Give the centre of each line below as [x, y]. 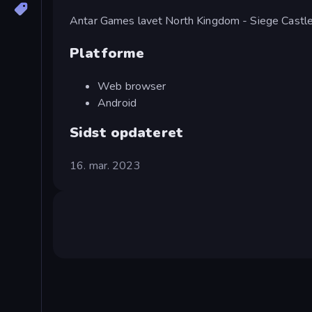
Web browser [132, 86]
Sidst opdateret [126, 132]
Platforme [107, 53]
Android [117, 103]
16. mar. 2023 [105, 165]
